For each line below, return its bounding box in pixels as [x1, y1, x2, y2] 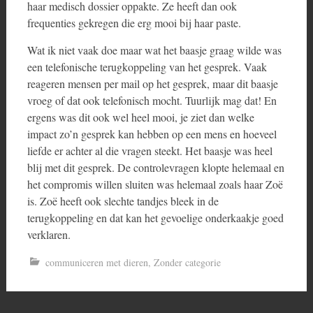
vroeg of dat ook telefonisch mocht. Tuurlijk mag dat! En [27, 93, 277, 108]
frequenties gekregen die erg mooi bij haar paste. [27, 15, 241, 30]
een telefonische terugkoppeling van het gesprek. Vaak [27, 59, 267, 74]
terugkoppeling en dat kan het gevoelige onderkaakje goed [27, 210, 284, 225]
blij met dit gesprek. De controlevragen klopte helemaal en [27, 160, 284, 175]
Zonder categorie [153, 256, 221, 269]
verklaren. [27, 227, 71, 242]
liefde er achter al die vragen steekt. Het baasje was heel [27, 143, 272, 158]
